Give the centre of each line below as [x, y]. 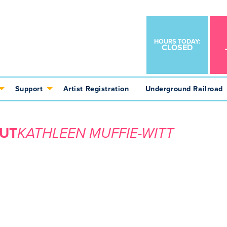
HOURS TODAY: [177, 41]
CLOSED [177, 47]
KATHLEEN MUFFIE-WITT [96, 133]
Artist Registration [96, 89]
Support [29, 89]
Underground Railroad [184, 89]
